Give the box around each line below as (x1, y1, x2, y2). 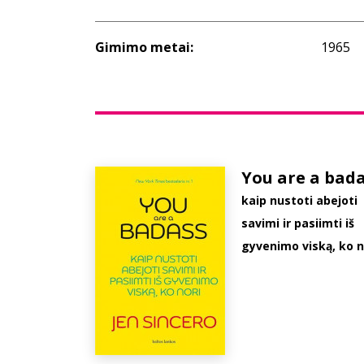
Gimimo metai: (95, 38, 193, 56)
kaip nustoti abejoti (240, 193, 357, 208)
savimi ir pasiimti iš (240, 215, 354, 231)
